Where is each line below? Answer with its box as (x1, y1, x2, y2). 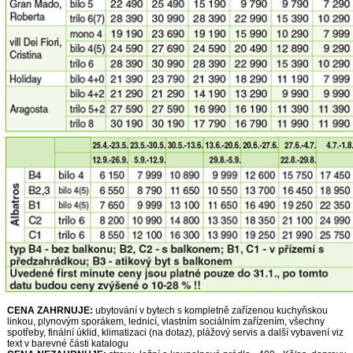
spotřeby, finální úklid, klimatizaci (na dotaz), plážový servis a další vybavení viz (7, 326, 344, 338)
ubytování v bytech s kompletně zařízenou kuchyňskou (95, 304, 328, 316)
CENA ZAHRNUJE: (7, 304, 95, 316)
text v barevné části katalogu (7, 337, 128, 349)
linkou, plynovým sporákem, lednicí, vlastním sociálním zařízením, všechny (7, 315, 325, 327)
